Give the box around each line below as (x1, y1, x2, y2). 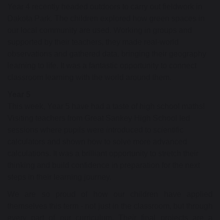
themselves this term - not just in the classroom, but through (7, 202, 213, 211)
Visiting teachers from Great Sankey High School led (7, 114, 190, 123)
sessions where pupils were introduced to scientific (7, 126, 184, 135)
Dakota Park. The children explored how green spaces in (7, 14, 205, 23)
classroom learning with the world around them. (7, 73, 171, 82)
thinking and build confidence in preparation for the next (7, 161, 200, 170)
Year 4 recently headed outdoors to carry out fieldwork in (7, 2, 202, 11)
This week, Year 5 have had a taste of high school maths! (7, 102, 205, 111)
